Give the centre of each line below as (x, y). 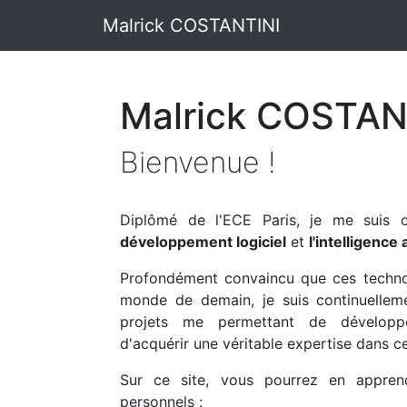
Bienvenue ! (198, 162)
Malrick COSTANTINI (191, 25)
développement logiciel (203, 242)
